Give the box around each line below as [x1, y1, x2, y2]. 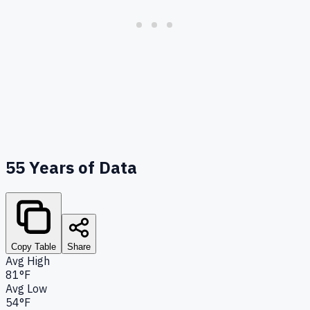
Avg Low [6, 281, 47, 295]
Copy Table [11, 241, 56, 252]
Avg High [6, 253, 50, 268]
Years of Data [25, 156, 137, 179]
